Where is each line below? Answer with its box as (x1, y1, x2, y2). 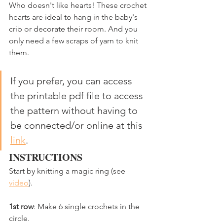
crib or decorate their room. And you (9, 24, 140, 34)
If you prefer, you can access (10, 75, 135, 87)
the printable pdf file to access (10, 90, 146, 102)
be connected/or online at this (10, 119, 145, 132)
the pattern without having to (10, 105, 140, 117)
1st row (9, 202, 34, 212)
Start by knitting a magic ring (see (9, 166, 127, 176)
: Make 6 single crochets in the (34, 202, 142, 212)
